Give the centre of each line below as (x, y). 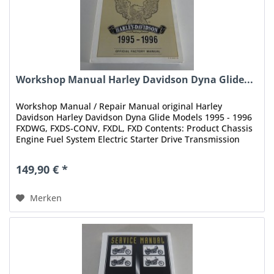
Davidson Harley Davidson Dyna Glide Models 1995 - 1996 (134, 117)
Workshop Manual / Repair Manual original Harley (119, 106)
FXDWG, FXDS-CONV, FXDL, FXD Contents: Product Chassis (135, 128)
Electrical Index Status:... (67, 150)
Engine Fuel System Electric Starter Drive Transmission (128, 139)
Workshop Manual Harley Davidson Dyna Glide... (135, 79)
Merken (46, 198)
